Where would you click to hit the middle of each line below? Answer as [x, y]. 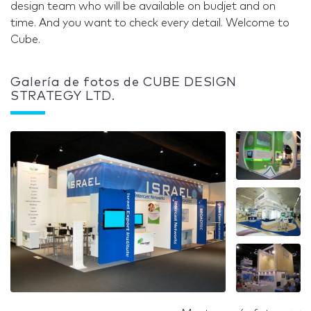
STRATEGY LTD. [63, 96]
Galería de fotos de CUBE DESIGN [124, 83]
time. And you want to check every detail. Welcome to [150, 23]
